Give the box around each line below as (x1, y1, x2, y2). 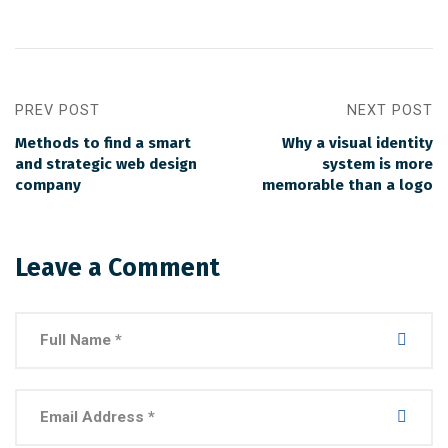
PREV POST (15, 102, 100, 119)
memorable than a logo (262, 176, 433, 194)
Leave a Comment (15, 253, 220, 283)
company (15, 176, 81, 194)
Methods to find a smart (15, 134, 191, 152)
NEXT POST (347, 102, 433, 119)
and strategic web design (15, 155, 197, 173)
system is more (322, 155, 433, 173)
